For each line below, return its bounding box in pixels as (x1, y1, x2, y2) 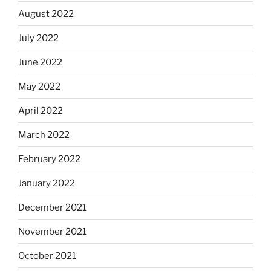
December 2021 (18, 201, 87, 213)
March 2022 (18, 129, 70, 140)
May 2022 (18, 80, 60, 92)
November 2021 (18, 226, 87, 237)
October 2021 (18, 250, 76, 261)
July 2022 (18, 32, 59, 44)
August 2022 (18, 8, 74, 19)
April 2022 (18, 105, 63, 116)
